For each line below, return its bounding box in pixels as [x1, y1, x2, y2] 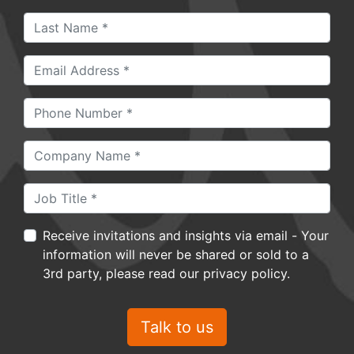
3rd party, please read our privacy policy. [43, 265, 290, 282]
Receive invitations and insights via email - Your [43, 228, 301, 244]
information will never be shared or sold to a [43, 247, 309, 263]
